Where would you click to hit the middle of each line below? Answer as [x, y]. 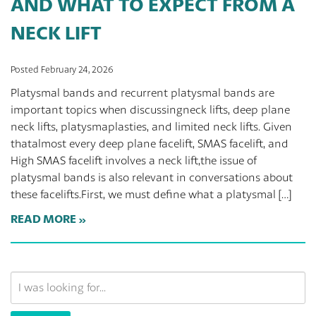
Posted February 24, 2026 [62, 69]
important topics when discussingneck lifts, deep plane [150, 110]
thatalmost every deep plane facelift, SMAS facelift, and [150, 144]
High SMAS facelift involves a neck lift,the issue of [134, 160]
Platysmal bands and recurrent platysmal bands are [142, 93]
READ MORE [43, 219]
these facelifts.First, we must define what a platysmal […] [151, 194]
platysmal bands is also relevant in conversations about [152, 177]
